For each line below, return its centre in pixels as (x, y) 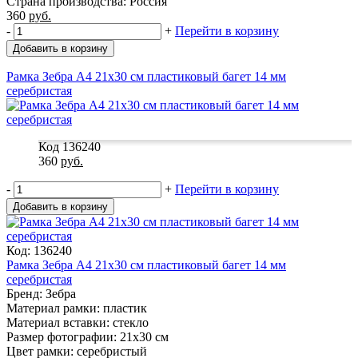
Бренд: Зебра (41, 293)
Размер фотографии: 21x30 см (88, 336)
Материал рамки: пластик (77, 308)
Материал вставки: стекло (78, 322)
